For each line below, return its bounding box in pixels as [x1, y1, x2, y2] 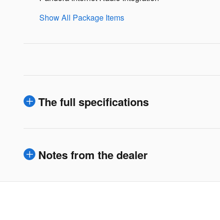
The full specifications [38, 93, 149, 110]
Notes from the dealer [38, 146, 148, 163]
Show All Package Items [39, 11, 124, 23]
